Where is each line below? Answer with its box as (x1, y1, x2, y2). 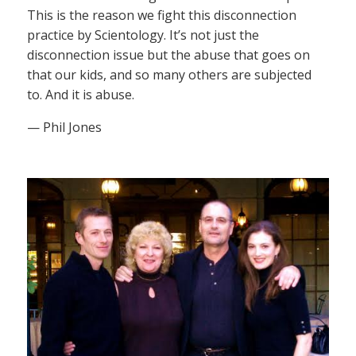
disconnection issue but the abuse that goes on (27, 46, 310, 64)
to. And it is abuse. (27, 86, 134, 104)
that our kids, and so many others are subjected (27, 66, 311, 84)
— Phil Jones (27, 118, 102, 137)
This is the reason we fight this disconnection (27, 6, 296, 25)
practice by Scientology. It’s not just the (27, 26, 259, 44)
